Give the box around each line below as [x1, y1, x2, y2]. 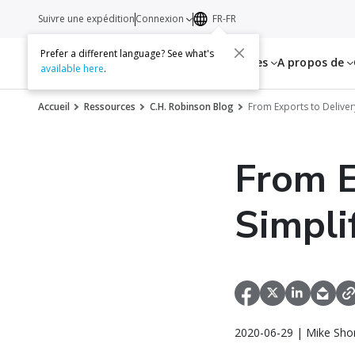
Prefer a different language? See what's [40, 47, 214, 61]
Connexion [136, 12, 186, 25]
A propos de [277, 55, 348, 70]
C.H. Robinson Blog [150, 100, 234, 113]
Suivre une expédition [38, 12, 135, 25]
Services [152, 55, 200, 70]
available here [40, 62, 104, 76]
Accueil [38, 100, 70, 113]
